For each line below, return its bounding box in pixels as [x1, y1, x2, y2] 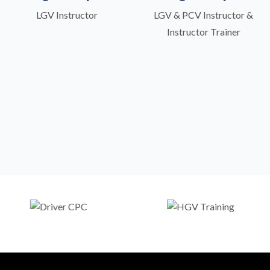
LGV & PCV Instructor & [154, 9, 253, 21]
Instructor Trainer [166, 26, 240, 38]
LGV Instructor [36, 9, 98, 21]
